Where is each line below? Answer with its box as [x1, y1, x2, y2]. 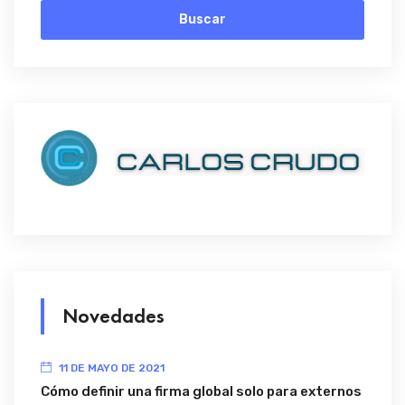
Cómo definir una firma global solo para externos [41, 383, 362, 400]
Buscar [179, 11, 226, 27]
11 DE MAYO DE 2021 [59, 362, 165, 375]
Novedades [62, 303, 165, 330]
